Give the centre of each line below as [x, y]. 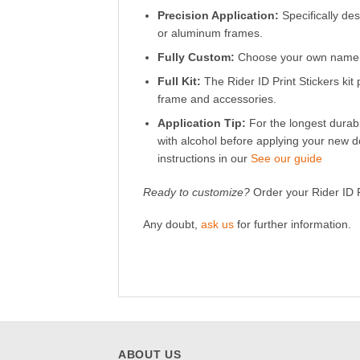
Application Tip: [201, 124]
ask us [217, 225]
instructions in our [204, 159]
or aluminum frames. [210, 33]
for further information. [292, 225]
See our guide [286, 159]
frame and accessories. [217, 100]
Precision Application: [218, 15]
